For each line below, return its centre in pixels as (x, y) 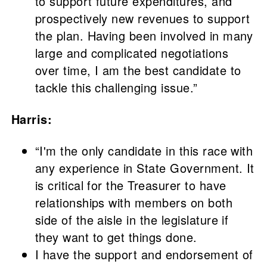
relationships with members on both (134, 203)
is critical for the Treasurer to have (131, 185)
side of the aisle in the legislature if (132, 220)
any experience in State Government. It (145, 168)
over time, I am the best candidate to (138, 70)
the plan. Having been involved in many (144, 36)
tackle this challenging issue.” (116, 88)
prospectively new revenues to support (142, 18)
